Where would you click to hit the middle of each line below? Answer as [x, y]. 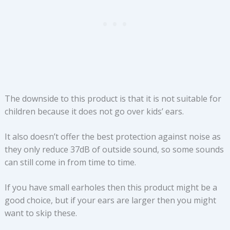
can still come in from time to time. [70, 162]
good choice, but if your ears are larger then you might [110, 200]
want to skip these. [41, 213]
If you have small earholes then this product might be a [111, 188]
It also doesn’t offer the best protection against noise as [112, 137]
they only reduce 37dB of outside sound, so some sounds [114, 150]
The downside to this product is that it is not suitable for [113, 99]
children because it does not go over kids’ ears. [94, 112]
